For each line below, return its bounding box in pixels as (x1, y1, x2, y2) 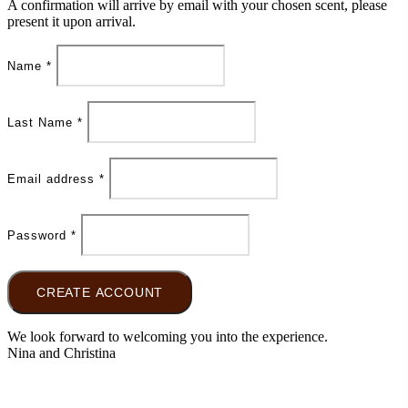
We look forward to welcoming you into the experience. (7, 328, 328, 344)
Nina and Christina (7, 344, 116, 361)
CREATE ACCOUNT (36, 284, 164, 300)
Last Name (7, 115, 77, 129)
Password (7, 228, 71, 242)
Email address (7, 171, 99, 186)
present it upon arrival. (7, 13, 136, 29)
